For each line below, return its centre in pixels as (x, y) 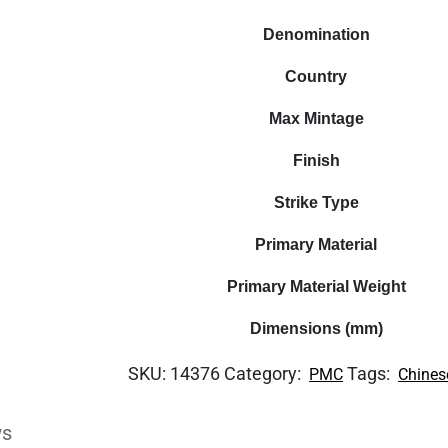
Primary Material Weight (316, 286)
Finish (316, 160)
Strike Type (316, 202)
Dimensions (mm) (316, 328)
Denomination (316, 34)
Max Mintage (316, 118)
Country (316, 76)
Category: (265, 373)
